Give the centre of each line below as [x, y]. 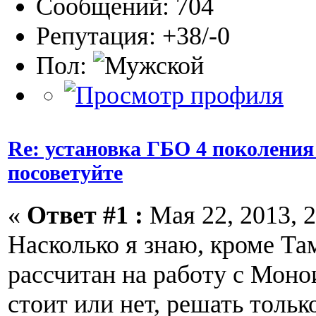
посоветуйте [65, 172]
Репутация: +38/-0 [133, 36]
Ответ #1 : [85, 215]
